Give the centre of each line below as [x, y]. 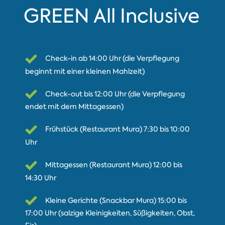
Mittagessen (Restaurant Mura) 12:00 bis [114, 165]
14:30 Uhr [40, 178]
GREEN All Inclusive [111, 16]
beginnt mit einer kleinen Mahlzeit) [85, 71]
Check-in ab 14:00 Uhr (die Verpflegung [112, 59]
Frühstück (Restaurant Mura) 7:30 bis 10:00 [117, 129]
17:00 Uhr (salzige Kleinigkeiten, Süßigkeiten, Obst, [110, 213]
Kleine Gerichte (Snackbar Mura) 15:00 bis [116, 200]
